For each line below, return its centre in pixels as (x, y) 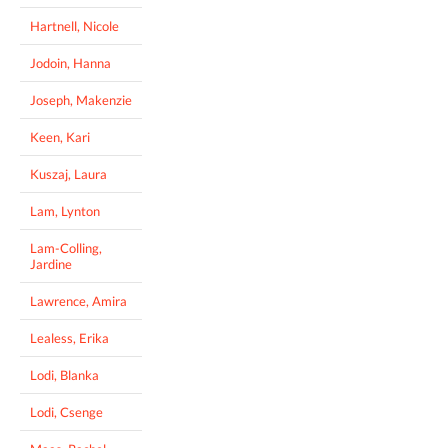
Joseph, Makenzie (81, 99)
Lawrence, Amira (78, 300)
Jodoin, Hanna (70, 62)
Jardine (51, 263)
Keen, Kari (60, 136)
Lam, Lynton (65, 210)
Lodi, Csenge (66, 411)
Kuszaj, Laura (68, 173)
